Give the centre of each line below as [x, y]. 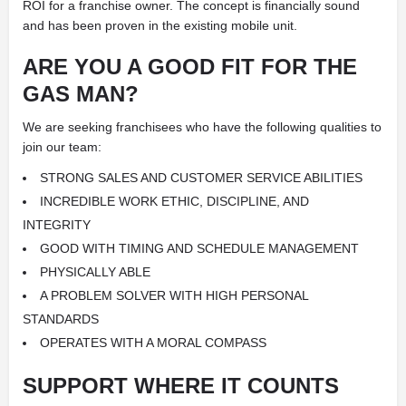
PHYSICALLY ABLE [95, 271]
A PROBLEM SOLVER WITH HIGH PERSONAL [174, 295]
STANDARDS [61, 319]
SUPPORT [75, 385]
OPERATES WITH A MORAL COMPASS [153, 342]
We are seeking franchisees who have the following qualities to [202, 126]
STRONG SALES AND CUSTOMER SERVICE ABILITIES [201, 177]
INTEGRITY [57, 224]
